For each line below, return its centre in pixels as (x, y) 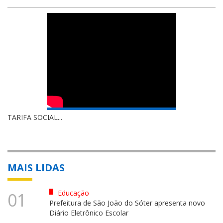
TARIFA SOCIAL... (35, 117)
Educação (72, 193)
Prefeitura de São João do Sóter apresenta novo (127, 203)
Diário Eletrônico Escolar (89, 213)
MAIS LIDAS (36, 167)
